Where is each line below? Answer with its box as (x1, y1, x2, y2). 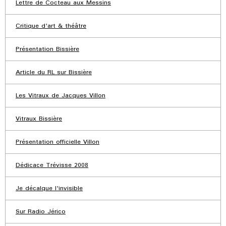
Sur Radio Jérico (16, 206, 66, 217)
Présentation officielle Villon (16, 137, 99, 148)
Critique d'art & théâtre (16, 21, 86, 32)
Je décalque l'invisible (16, 183, 83, 194)
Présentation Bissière (16, 44, 79, 55)
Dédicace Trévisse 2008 (16, 160, 88, 171)
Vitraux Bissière (16, 114, 62, 125)
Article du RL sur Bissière (16, 67, 92, 78)
